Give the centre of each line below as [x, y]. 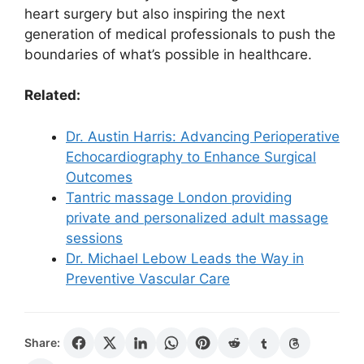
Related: [52, 95]
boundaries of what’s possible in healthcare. [168, 54]
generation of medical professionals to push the [180, 34]
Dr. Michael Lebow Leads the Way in [185, 258]
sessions [94, 238]
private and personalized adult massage [197, 217]
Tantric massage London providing [179, 197]
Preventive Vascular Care [148, 278]
